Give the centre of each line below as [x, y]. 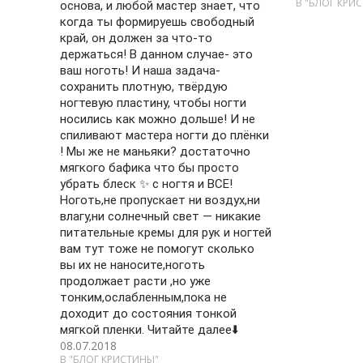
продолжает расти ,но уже [136, 281]
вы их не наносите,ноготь [133, 265]
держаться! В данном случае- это [157, 54]
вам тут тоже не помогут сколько [158, 249]
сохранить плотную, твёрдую [144, 87]
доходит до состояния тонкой [149, 314]
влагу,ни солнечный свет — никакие [161, 216]
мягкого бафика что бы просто [150, 168]
